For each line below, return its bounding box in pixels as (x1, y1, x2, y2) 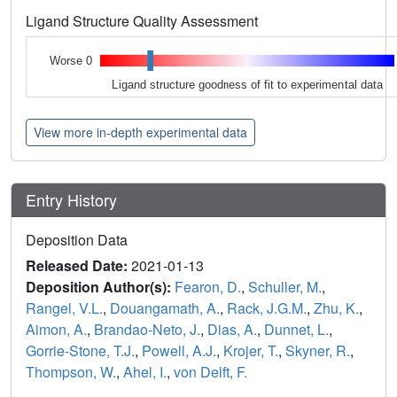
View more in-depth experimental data (34, 122, 247, 141)
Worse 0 (49, 53, 92, 68)
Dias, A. (207, 318, 257, 339)
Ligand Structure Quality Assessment (26, 11, 261, 32)
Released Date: (26, 254, 131, 276)
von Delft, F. (174, 361, 247, 382)
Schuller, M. (248, 276, 322, 297)
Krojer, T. (223, 339, 278, 361)
